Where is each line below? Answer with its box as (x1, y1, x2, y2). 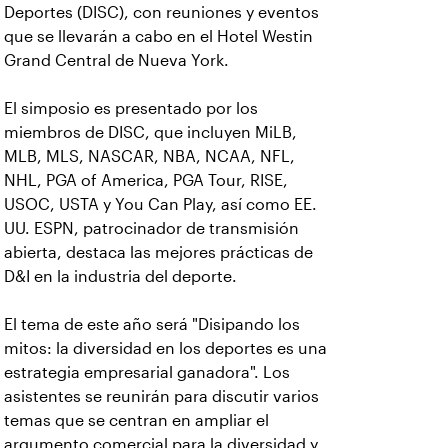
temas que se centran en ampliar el (4, 412, 269, 429)
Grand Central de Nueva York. (4, 52, 229, 69)
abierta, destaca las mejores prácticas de (4, 244, 313, 261)
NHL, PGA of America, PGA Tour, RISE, (4, 172, 288, 189)
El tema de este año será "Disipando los (4, 316, 300, 333)
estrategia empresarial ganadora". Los (4, 364, 290, 381)
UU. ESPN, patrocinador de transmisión (4, 220, 299, 237)
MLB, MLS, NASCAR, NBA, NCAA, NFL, (4, 148, 295, 165)
